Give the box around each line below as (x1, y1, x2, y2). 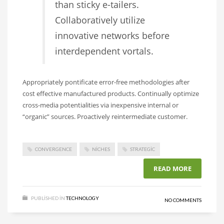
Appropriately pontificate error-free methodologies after (22, 77, 189, 86)
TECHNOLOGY (66, 194, 99, 201)
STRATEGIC (130, 145, 155, 152)
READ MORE (153, 163, 191, 173)
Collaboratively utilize (55, 13, 145, 26)
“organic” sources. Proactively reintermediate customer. (22, 111, 187, 121)
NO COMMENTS (164, 196, 201, 203)
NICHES (92, 145, 110, 152)
